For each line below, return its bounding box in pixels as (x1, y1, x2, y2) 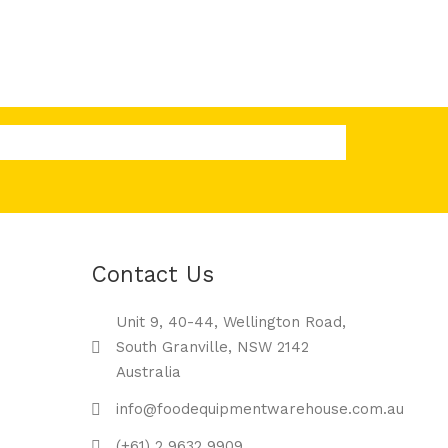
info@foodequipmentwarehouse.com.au (116, 400, 404, 419)
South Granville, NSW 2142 (116, 338, 309, 357)
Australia (116, 363, 181, 382)
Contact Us (91, 261, 214, 288)
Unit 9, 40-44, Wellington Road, (116, 313, 346, 332)
